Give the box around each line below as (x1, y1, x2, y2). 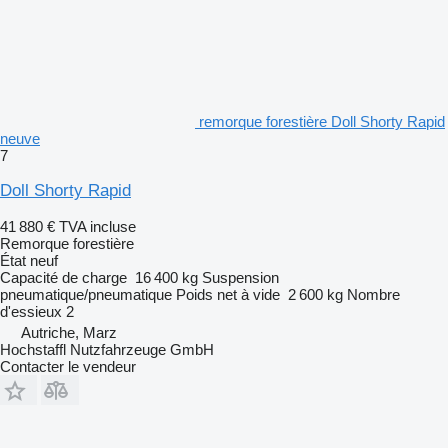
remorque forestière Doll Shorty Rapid (199, 112, 445, 130)
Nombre (347, 285, 400, 303)
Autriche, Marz (21, 323, 117, 341)
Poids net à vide (176, 285, 280, 303)
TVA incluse (59, 217, 136, 235)
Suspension (202, 268, 279, 286)
